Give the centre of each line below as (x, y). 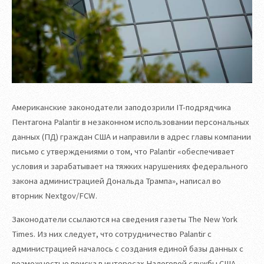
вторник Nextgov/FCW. (55, 196)
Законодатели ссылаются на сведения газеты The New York (125, 219)
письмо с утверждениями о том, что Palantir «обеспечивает (123, 152)
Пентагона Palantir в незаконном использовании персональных (131, 122)
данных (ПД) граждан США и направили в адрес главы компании (131, 137)
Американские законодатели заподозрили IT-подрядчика (121, 108)
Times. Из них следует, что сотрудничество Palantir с (112, 234)
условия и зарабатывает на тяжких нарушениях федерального (130, 166)
